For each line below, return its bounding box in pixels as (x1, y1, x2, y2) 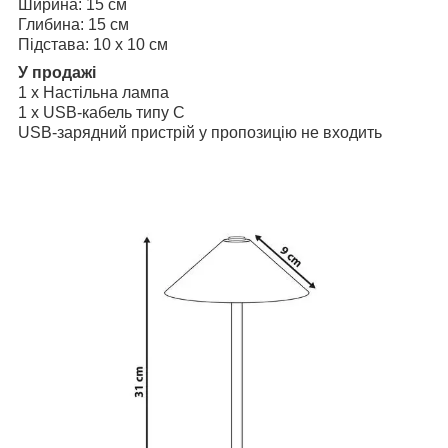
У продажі (18, 63, 96, 81)
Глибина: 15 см (18, 15, 129, 33)
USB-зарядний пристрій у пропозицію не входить (18, 123, 382, 141)
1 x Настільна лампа (18, 83, 169, 101)
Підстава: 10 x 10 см (18, 35, 168, 53)
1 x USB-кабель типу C (18, 103, 185, 121)
